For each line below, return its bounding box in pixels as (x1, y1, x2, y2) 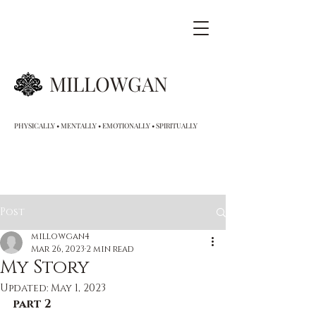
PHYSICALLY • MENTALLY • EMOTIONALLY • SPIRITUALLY (14, 121, 197, 130)
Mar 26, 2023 (31, 243, 85, 255)
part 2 (13, 296, 51, 312)
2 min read (86, 243, 134, 255)
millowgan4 (31, 231, 90, 242)
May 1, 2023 (51, 281, 106, 295)
